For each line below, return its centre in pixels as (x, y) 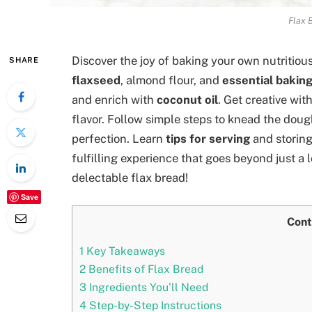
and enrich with (114, 100)
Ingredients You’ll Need (147, 287)
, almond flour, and (171, 80)
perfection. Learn (119, 139)
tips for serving (208, 139)
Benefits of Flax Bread (145, 269)
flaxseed (96, 80)
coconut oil (187, 100)
